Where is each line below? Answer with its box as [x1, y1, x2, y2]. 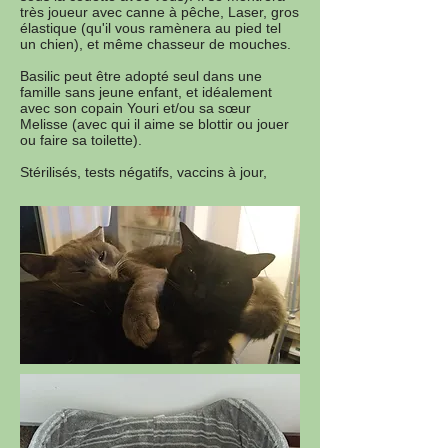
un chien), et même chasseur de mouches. [20, 36, 291, 52]
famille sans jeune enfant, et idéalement [20, 84, 272, 100]
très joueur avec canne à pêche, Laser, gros [20, 4, 299, 20]
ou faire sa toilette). [20, 132, 142, 148]
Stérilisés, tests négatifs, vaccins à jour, [20, 164, 267, 180]
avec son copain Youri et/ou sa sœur [20, 100, 251, 116]
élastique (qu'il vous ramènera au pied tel [20, 20, 281, 36]
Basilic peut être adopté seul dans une [20, 68, 262, 84]
